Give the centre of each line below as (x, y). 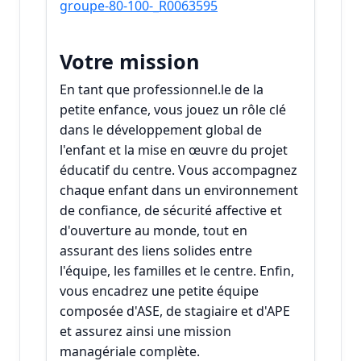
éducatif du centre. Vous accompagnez (178, 170)
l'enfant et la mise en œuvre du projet (174, 150)
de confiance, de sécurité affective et (171, 211)
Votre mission (130, 62)
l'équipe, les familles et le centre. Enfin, (177, 271)
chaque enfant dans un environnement (179, 191)
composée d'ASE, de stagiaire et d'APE (175, 311)
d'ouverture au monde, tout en (154, 231)
